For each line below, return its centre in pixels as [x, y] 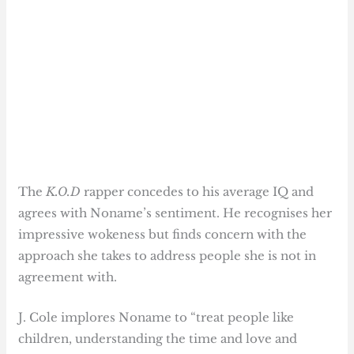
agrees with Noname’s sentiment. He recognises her [175, 213]
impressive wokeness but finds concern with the [163, 234]
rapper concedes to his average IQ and [198, 191]
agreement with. [68, 277]
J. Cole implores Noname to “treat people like [156, 317]
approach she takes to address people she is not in [168, 255]
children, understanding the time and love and [158, 338]
